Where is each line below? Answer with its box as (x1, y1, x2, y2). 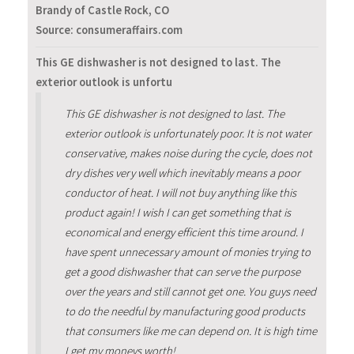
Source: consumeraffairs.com (36, 23, 183, 38)
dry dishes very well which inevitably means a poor (64, 165, 300, 180)
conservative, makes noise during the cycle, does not (64, 145, 312, 160)
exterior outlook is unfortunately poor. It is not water (64, 126, 311, 141)
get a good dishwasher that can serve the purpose (64, 264, 300, 279)
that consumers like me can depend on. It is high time (64, 323, 317, 338)
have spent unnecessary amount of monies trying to (64, 244, 311, 259)
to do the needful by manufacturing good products (64, 303, 305, 318)
